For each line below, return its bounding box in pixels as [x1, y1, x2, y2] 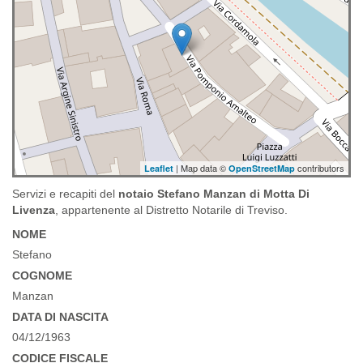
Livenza [12, 203, 55, 216]
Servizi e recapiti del [12, 187, 118, 200]
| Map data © [173, 161, 228, 174]
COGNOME [12, 269, 72, 282]
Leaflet [144, 162, 173, 174]
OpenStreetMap [228, 162, 295, 174]
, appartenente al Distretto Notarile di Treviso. [55, 203, 288, 216]
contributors [295, 161, 344, 174]
